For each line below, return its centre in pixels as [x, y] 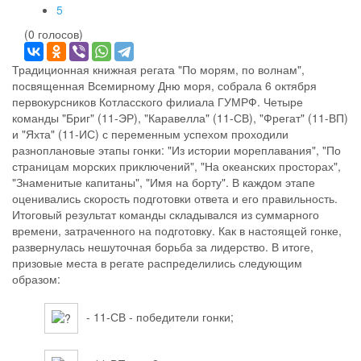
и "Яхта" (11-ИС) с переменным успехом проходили [150, 134]
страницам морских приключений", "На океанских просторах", [176, 166]
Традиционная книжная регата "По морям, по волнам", [158, 69]
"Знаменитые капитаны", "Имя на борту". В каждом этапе [164, 182]
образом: [38, 279]
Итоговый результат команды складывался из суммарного [166, 214]
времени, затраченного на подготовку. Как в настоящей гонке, [177, 230]
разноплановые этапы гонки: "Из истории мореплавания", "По [176, 150]
